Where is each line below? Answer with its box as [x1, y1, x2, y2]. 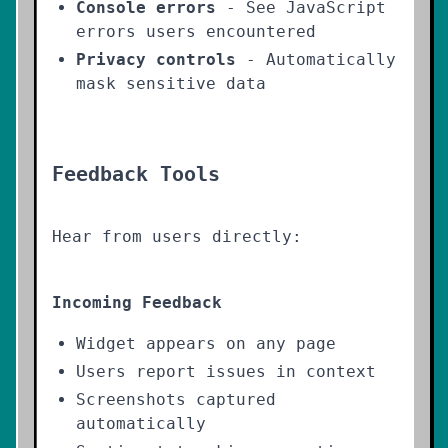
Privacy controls [76, 50, 236, 69]
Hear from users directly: [52, 227, 302, 246]
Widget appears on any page [76, 334, 336, 353]
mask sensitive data [76, 74, 266, 93]
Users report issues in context [76, 362, 376, 381]
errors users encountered [76, 22, 316, 41]
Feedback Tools [52, 162, 220, 186]
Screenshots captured [76, 390, 276, 409]
